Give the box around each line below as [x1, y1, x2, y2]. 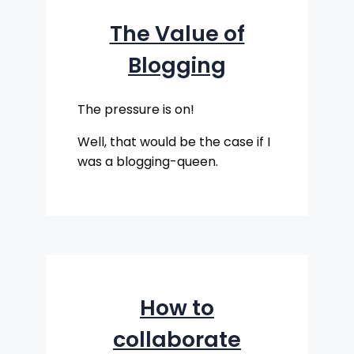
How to [140, 293, 214, 323]
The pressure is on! [77, 100, 194, 119]
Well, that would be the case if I [77, 132, 270, 151]
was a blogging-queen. [77, 152, 218, 171]
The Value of [109, 19, 245, 49]
